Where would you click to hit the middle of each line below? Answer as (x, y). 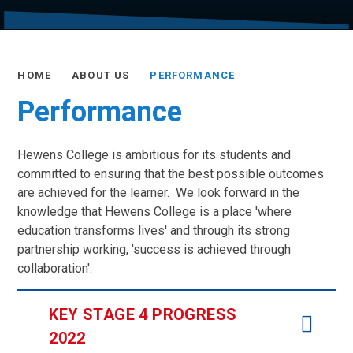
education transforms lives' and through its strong (154, 230)
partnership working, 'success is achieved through (154, 249)
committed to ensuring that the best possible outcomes (171, 173)
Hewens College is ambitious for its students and (154, 154)
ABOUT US (101, 75)
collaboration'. (55, 268)
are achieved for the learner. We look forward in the (159, 192)
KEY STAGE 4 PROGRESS (143, 314)
